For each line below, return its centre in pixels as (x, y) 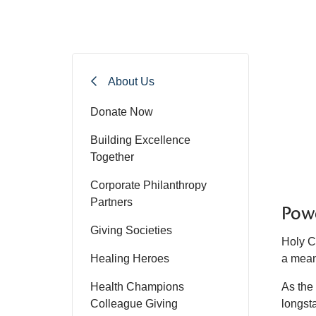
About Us (131, 81)
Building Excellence (140, 140)
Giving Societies (131, 230)
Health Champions (137, 287)
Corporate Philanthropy (148, 185)
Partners (111, 202)
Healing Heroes (130, 259)
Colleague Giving (134, 304)
